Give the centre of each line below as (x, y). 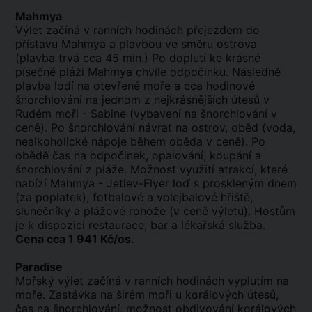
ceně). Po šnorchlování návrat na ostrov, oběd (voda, (155, 127)
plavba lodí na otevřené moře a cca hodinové (135, 86)
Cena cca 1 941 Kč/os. (75, 239)
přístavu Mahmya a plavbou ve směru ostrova (136, 44)
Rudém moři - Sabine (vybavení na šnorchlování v (146, 114)
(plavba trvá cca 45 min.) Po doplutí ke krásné (138, 58)
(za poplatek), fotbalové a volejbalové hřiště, (134, 197)
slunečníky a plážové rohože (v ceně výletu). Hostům (155, 211)
